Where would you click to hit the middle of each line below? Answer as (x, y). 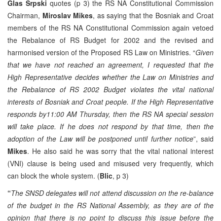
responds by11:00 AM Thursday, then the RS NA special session (110, 114)
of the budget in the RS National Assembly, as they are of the (110, 205)
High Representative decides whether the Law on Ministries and (110, 77)
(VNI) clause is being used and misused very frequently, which (110, 163)
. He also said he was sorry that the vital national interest (120, 151)
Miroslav (55, 15)
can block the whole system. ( (54, 175)
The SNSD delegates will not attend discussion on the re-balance (112, 193)
